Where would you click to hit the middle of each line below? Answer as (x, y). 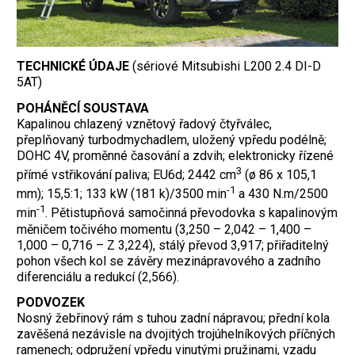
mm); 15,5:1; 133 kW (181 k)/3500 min (122, 194)
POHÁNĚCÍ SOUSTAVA (84, 108)
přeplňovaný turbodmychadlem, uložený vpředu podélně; (172, 139)
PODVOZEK (52, 303)
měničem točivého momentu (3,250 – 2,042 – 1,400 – (164, 229)
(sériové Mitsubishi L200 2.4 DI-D (227, 66)
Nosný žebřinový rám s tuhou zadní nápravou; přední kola (173, 319)
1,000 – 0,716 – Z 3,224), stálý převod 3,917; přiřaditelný (173, 245)
